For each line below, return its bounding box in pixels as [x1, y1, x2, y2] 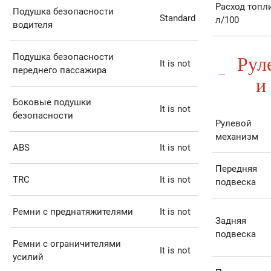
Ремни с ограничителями [12, 238, 121, 250]
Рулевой [215, 118, 252, 129]
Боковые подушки [12, 97, 91, 108]
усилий [12, 252, 44, 263]
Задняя [215, 215, 246, 227]
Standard [159, 13, 195, 24]
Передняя [215, 163, 257, 175]
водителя [12, 19, 53, 31]
